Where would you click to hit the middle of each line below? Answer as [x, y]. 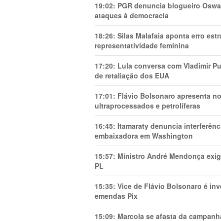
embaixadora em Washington [144, 136]
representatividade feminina [142, 46]
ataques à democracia [132, 16]
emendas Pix [116, 196]
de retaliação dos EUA [132, 76]
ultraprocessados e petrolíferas [147, 106]
